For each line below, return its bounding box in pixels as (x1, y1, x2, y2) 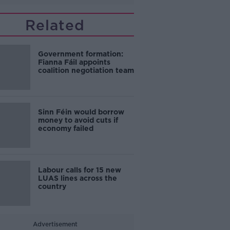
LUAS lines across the (37, 174, 117, 182)
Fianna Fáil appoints (37, 58, 110, 66)
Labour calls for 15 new (37, 166, 121, 174)
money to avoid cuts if (37, 116, 118, 124)
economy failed (37, 124, 93, 132)
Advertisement (32, 220, 78, 228)
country (37, 182, 66, 190)
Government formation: (37, 50, 123, 58)
